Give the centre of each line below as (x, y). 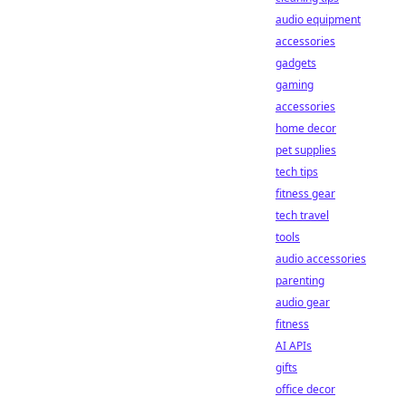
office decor (305, 389)
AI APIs (294, 346)
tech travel (302, 215)
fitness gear (305, 193)
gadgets (296, 63)
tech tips (297, 172)
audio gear (303, 302)
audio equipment (318, 19)
